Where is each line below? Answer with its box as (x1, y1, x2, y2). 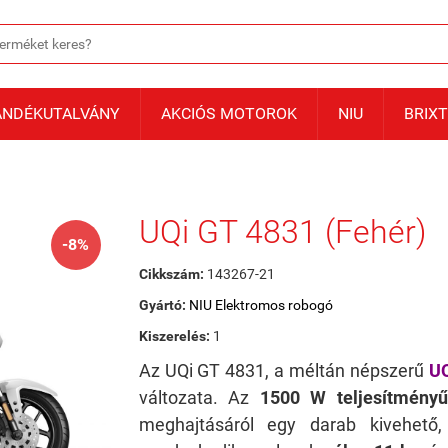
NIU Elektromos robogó (188, 297, 333, 313)
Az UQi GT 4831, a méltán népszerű (138, 360, 429, 381)
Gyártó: (138, 297, 189, 313)
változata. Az (138, 387, 260, 408)
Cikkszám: (138, 266, 204, 282)
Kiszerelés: (138, 328, 210, 344)
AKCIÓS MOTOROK (161, 104, 297, 123)
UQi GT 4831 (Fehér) (138, 213, 426, 251)
